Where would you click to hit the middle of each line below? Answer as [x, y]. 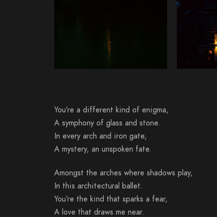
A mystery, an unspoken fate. [103, 149]
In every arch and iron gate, [101, 136]
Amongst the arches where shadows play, [124, 173]
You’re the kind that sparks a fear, [111, 199]
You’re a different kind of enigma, [111, 110]
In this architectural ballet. [99, 186]
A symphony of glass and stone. [107, 123]
